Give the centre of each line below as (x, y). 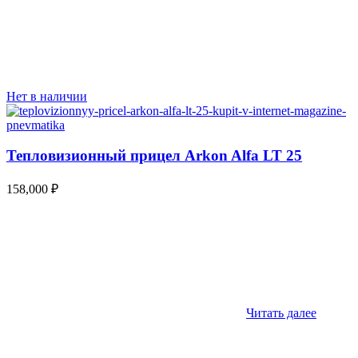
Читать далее (281, 313)
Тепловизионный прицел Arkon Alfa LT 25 (154, 156)
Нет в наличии (47, 96)
